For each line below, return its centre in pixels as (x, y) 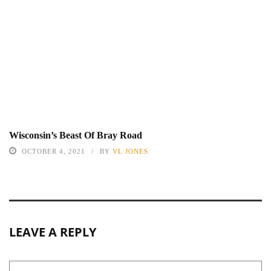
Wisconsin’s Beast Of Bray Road (76, 135)
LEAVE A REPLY (53, 232)
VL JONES (130, 151)
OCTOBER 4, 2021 (54, 151)
